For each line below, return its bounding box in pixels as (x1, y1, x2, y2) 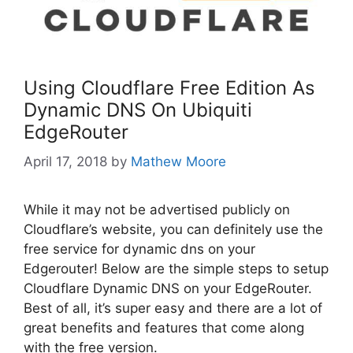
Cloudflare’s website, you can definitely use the (24, 221, 323, 238)
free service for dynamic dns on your (24, 241, 255, 258)
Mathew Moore (131, 154, 226, 170)
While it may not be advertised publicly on (24, 202, 290, 218)
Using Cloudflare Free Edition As (24, 76, 315, 99)
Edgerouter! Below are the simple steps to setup (24, 261, 329, 277)
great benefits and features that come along (24, 320, 304, 336)
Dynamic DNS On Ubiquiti (24, 98, 252, 121)
